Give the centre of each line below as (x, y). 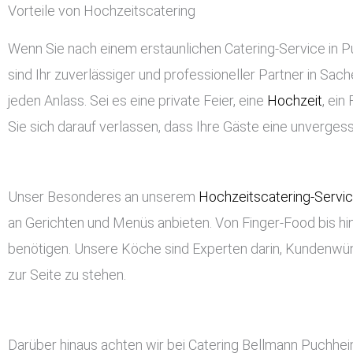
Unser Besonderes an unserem (103, 196)
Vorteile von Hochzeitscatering (102, 10)
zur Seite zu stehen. (67, 274)
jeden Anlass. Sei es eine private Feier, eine (137, 100)
